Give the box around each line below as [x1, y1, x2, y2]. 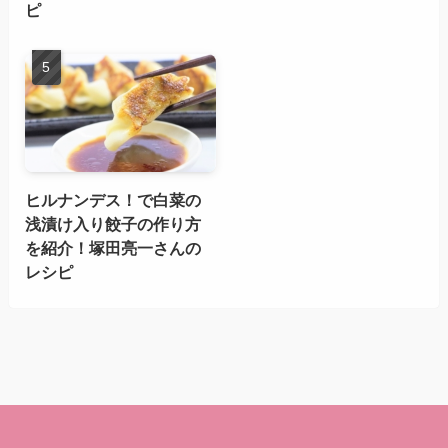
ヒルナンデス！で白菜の [24, 191, 201, 210]
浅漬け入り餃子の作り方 [24, 215, 201, 234]
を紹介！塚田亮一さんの [24, 239, 201, 258]
